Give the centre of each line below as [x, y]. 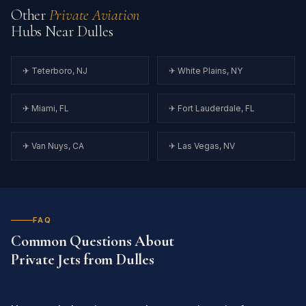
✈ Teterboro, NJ [55, 70]
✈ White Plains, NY [206, 70]
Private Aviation [94, 14]
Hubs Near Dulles [62, 31]
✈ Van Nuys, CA [53, 146]
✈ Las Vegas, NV [202, 146]
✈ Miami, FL [46, 108]
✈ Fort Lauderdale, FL [212, 108]
